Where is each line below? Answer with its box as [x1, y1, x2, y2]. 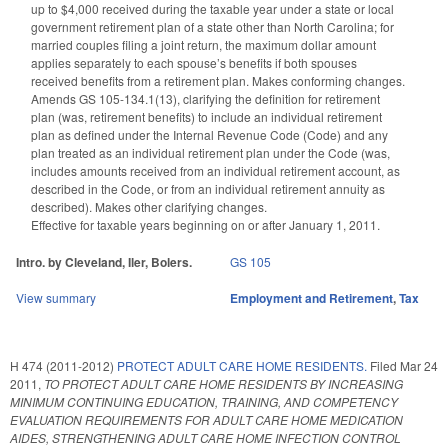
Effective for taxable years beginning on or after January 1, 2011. [31, 216, 380, 234]
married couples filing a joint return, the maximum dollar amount [31, 36, 376, 54]
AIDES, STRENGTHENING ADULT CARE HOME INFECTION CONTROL [10, 428, 401, 446]
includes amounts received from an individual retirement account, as [31, 162, 400, 180]
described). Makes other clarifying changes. [31, 198, 267, 216]
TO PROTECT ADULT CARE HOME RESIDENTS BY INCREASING [44, 374, 403, 392]
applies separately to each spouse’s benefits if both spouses [31, 54, 357, 72]
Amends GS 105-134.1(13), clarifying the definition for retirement [31, 90, 380, 108]
